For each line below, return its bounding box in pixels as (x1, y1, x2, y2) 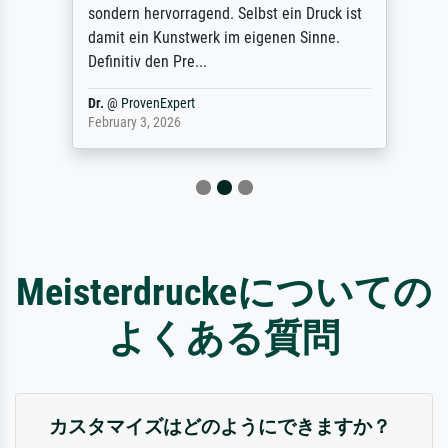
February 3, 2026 (82, 113, 176, 131)
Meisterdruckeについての (16, 268, 432, 314)
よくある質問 (108, 314, 340, 360)
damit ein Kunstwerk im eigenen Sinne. (82, 27, 335, 47)
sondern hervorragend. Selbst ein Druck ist (82, 3, 357, 23)
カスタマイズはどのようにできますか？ (49, 414, 391, 438)
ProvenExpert (115, 94, 190, 112)
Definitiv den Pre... (82, 51, 202, 71)
